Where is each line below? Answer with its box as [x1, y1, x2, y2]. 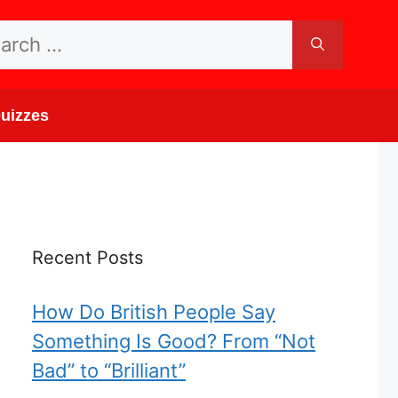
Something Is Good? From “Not [32, 330, 315, 353]
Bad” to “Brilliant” [32, 359, 186, 382]
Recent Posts [32, 247, 143, 268]
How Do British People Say [32, 300, 275, 323]
